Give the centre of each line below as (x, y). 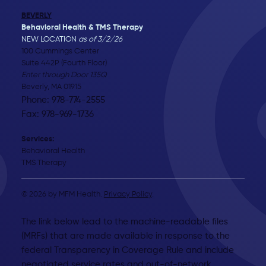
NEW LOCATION (50, 40)
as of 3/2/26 (100, 40)
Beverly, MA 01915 (51, 87)
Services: (37, 140)
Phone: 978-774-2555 (63, 100)
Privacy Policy (128, 194)
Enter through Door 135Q (64, 75)
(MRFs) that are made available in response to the (125, 236)
